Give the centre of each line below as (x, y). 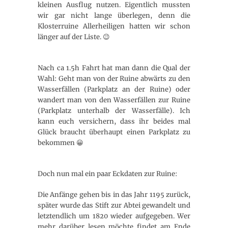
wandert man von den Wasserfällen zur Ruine (114, 100)
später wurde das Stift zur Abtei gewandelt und (114, 205)
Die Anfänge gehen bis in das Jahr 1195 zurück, (114, 195)
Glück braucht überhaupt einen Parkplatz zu (114, 132)
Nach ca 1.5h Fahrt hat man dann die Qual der (114, 68)
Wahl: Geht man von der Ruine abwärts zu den (114, 79)
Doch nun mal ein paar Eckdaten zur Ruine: (107, 174)
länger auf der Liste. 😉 (74, 37)
